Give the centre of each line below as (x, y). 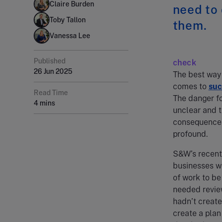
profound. (192, 134)
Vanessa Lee (70, 35)
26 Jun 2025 (53, 71)
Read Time (51, 92)
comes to (191, 86)
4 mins (44, 103)
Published (50, 61)
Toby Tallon (68, 20)
